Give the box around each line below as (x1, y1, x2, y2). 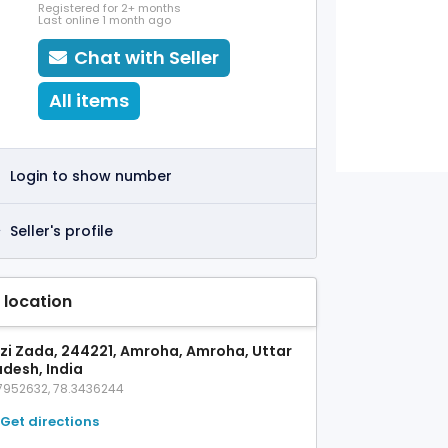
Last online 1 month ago (38, 12, 171, 28)
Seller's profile (10, 221, 113, 241)
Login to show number (10, 166, 172, 186)
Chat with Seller (74, 45, 219, 70)
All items (49, 88, 129, 113)
